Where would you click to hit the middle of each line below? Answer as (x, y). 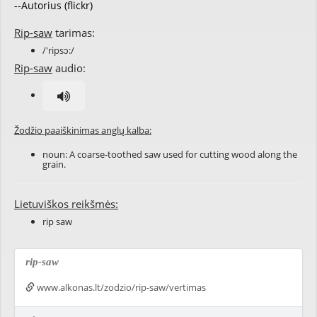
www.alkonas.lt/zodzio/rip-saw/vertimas (120, 287)
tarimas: (74, 33)
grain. (54, 164)
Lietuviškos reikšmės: (66, 204)
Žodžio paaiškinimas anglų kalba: (83, 130)
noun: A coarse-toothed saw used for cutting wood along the (170, 154)
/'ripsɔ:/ (58, 50)
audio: (69, 68)
